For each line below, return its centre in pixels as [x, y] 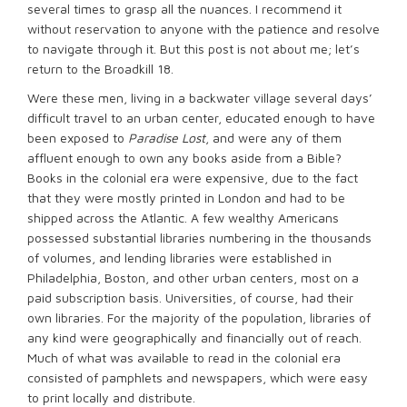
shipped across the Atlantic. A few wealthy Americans [183, 218]
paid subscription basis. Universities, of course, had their [190, 298]
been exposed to [78, 138]
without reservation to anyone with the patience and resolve [203, 29]
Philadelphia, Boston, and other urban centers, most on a [193, 278]
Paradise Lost [167, 138]
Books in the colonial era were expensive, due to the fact [193, 178]
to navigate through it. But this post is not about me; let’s [194, 49]
